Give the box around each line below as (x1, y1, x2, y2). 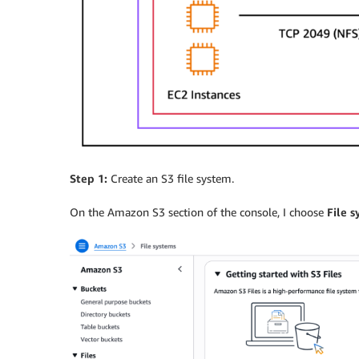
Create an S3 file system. (111, 171, 234, 186)
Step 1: (70, 171, 111, 186)
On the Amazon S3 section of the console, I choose (70, 205, 327, 220)
